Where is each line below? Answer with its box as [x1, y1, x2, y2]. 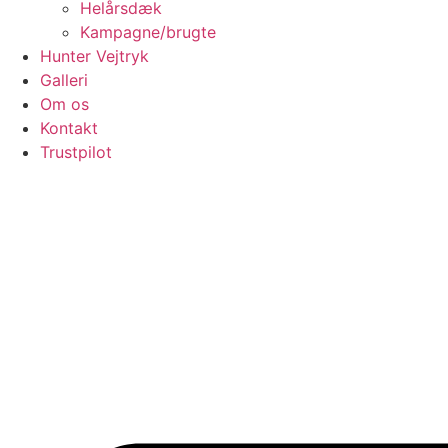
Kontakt [40, 118, 98, 139]
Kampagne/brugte [80, 22, 216, 43]
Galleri [40, 70, 88, 91]
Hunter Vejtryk [40, 46, 149, 67]
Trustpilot [40, 142, 112, 163]
